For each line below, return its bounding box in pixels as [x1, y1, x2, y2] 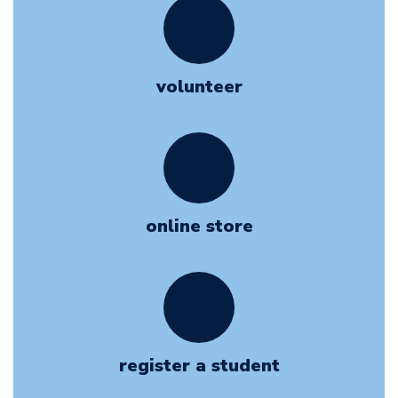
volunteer [155, 75, 243, 99]
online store [145, 214, 253, 238]
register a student [118, 354, 280, 378]
